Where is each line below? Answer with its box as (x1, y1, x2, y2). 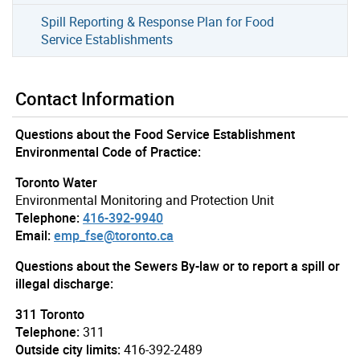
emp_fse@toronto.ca (54, 226, 174, 244)
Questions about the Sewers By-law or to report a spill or (15, 256, 340, 275)
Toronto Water (15, 173, 97, 191)
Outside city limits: (15, 340, 121, 358)
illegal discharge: (15, 274, 113, 292)
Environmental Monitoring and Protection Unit (15, 190, 274, 209)
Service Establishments (41, 30, 174, 48)
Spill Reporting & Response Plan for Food (41, 12, 275, 31)
